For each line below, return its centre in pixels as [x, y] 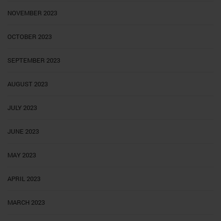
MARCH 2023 [26, 203]
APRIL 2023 [24, 179]
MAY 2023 [22, 155]
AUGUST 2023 [28, 84]
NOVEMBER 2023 [32, 13]
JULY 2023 [22, 108]
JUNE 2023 [23, 131]
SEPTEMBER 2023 [34, 60]
